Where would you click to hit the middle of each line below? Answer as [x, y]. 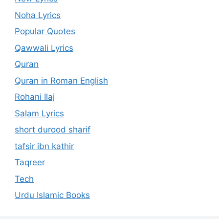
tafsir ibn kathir [44, 146]
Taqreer [30, 162]
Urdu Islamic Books [52, 195]
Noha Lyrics [38, 15]
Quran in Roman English [61, 80]
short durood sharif [53, 130]
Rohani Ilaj [35, 97]
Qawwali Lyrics [44, 48]
